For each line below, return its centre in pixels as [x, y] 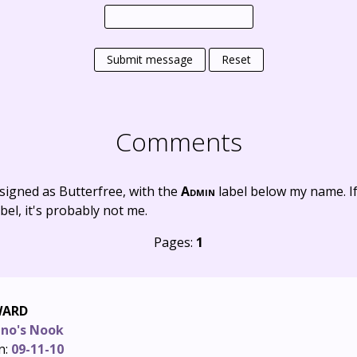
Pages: [175, 243]
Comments [178, 141]
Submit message [149, 60]
